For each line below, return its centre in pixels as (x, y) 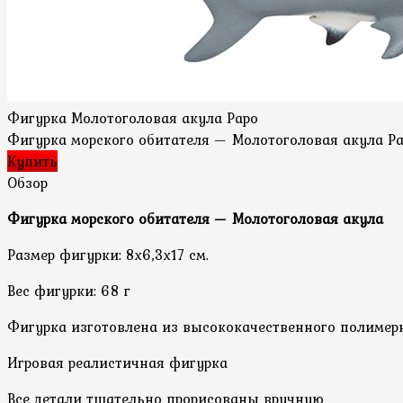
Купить (32, 161)
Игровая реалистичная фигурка (117, 362)
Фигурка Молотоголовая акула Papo (133, 117)
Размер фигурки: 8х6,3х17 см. (108, 254)
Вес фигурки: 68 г (69, 290)
